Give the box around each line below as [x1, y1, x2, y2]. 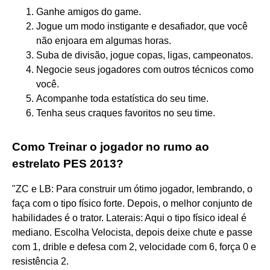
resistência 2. [12, 256, 69, 266]
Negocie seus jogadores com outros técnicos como [36, 64, 254, 75]
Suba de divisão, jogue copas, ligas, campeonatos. [36, 49, 253, 60]
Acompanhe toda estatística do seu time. [36, 93, 209, 104]
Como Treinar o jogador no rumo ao [12, 140, 209, 153]
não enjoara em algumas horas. [36, 35, 171, 46]
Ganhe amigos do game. [36, 6, 141, 17]
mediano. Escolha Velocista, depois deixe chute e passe [12, 227, 253, 237]
